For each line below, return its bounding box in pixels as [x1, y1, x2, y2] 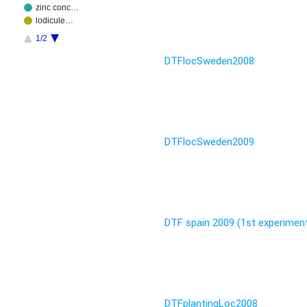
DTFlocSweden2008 [164, 54, 255, 68]
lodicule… [35, 16, 73, 26]
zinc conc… [35, 3, 79, 13]
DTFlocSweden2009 [164, 135, 255, 149]
